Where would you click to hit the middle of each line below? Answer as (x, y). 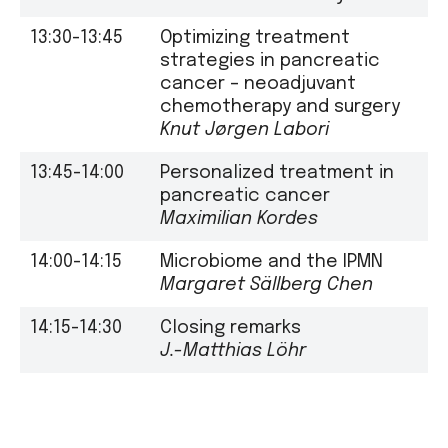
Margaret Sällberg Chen (266, 284)
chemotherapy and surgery (280, 106)
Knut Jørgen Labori (244, 129)
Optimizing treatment (255, 37)
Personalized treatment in (277, 172)
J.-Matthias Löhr (233, 350)
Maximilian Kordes (239, 218)
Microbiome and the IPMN (271, 261)
